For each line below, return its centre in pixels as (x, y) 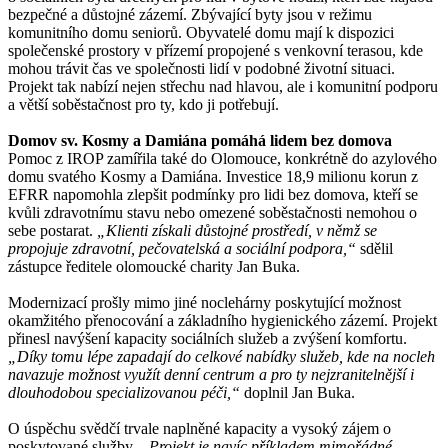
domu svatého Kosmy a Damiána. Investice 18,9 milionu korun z (213, 176)
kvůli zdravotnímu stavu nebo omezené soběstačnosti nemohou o (212, 212)
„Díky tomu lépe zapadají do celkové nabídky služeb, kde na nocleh (221, 356)
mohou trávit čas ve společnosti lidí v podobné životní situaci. (201, 68)
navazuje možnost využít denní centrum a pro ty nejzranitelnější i (211, 374)
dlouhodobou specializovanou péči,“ (124, 392)
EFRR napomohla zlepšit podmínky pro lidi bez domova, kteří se (213, 194)
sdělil (376, 248)
